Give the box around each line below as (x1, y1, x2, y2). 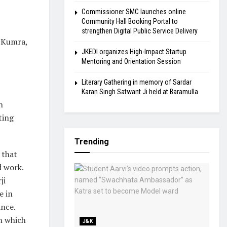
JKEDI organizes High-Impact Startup (82, 48, 186, 56)
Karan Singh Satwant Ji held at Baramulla (82, 88, 198, 96)
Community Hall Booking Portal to (82, 17, 178, 25)
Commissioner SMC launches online (82, 8, 186, 16)
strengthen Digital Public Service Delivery (82, 27, 198, 35)
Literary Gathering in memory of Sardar (82, 78, 192, 86)
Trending (74, 137, 109, 146)
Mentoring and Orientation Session (82, 57, 181, 65)
